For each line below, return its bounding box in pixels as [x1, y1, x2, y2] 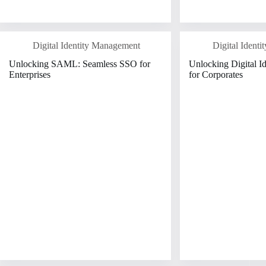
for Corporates [189, 69, 243, 80]
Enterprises [9, 69, 50, 80]
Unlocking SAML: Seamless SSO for [9, 58, 150, 69]
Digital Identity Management [33, 40, 140, 50]
